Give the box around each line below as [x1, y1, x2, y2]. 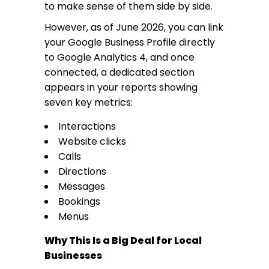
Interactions [58, 119, 116, 133]
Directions [58, 165, 106, 178]
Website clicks [58, 134, 126, 148]
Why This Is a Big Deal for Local [44, 234, 202, 247]
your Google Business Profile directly [44, 35, 215, 49]
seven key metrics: [44, 95, 133, 109]
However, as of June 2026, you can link [44, 20, 223, 34]
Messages [58, 180, 105, 193]
